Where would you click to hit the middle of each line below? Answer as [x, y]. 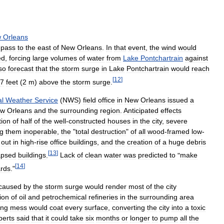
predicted [153, 155]
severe [177, 121]
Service [46, 100]
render [116, 186]
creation [140, 142]
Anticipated [141, 110]
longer [140, 218]
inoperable [40, 131]
